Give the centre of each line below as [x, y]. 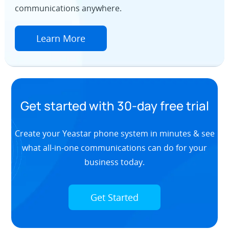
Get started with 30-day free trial [114, 105]
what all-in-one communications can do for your [114, 147]
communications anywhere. [68, 8]
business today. [114, 162]
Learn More [61, 39]
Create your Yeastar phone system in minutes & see [114, 133]
